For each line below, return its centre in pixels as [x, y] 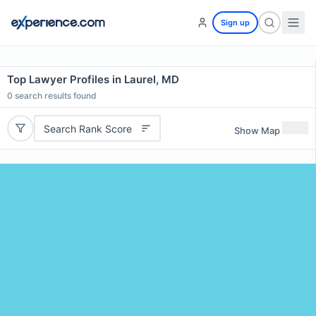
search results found [55, 96]
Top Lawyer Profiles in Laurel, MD [93, 79]
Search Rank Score [87, 128]
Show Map [257, 130]
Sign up [235, 23]
